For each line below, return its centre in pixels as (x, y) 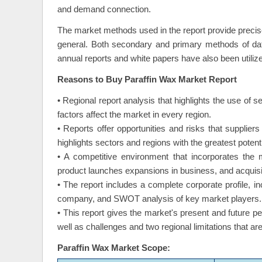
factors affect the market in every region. (134, 115)
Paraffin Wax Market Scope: (114, 248)
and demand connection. (104, 10)
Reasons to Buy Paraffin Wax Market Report (147, 80)
